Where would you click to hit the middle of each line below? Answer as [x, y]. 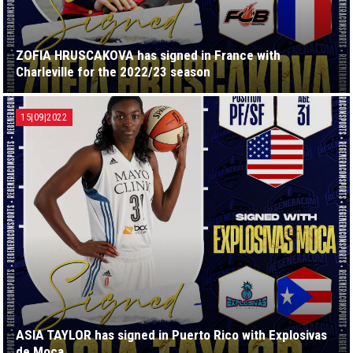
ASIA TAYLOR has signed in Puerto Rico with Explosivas [171, 335]
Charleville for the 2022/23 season [113, 72]
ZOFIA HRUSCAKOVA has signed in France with [148, 55]
